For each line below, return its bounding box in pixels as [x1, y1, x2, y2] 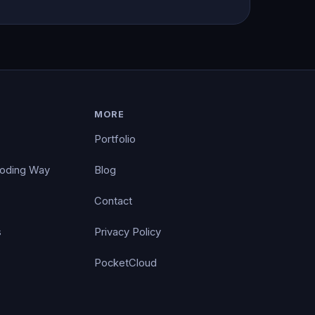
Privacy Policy [94, 225, 161, 238]
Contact [94, 194, 132, 207]
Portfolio [94, 132, 136, 146]
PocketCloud [94, 256, 157, 269]
